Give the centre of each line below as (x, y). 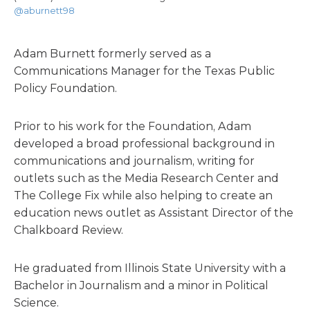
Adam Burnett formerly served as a (112, 54)
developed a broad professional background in (144, 144)
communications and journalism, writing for (134, 161)
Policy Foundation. (65, 88)
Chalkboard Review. (69, 230)
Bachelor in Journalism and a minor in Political (141, 285)
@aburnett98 (44, 10)
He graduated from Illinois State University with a (150, 268)
